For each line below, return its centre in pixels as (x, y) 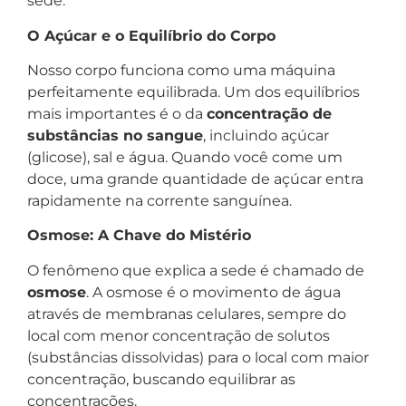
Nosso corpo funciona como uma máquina (181, 71)
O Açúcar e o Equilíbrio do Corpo (151, 35)
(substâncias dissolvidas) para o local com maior (198, 357)
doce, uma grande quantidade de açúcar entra (195, 179)
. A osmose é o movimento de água (213, 292)
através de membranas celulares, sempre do (187, 314)
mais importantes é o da (117, 114)
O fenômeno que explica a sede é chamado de (196, 270)
